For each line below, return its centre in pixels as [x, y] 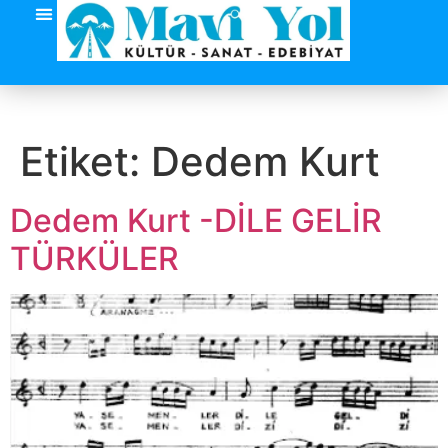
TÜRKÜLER [94, 258]
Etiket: [85, 161]
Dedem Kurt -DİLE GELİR [196, 220]
